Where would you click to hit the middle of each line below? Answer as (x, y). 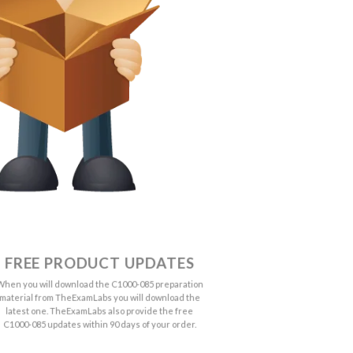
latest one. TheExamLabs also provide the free (100, 310)
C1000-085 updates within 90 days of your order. (99, 324)
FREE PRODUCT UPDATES (99, 263)
